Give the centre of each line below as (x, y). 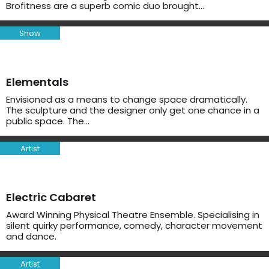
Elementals (37, 82)
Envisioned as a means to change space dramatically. (127, 99)
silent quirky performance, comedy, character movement (134, 225)
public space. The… (48, 121)
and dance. (31, 236)
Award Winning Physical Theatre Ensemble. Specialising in (133, 215)
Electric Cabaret (51, 197)
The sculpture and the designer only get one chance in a (133, 110)
